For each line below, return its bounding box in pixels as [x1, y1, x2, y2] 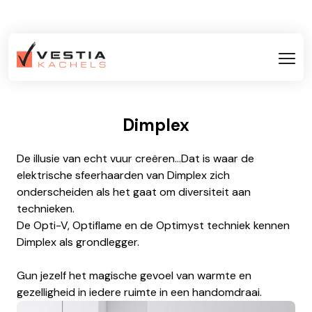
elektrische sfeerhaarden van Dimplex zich [17, 168, 230, 182]
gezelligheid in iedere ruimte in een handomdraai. [17, 285, 262, 299]
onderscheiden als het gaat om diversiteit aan [17, 185, 251, 199]
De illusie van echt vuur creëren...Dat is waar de [17, 151, 254, 166]
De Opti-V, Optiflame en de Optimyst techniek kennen [17, 218, 290, 233]
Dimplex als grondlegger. [17, 235, 139, 249]
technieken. [17, 201, 77, 216]
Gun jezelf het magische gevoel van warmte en [17, 268, 251, 283]
